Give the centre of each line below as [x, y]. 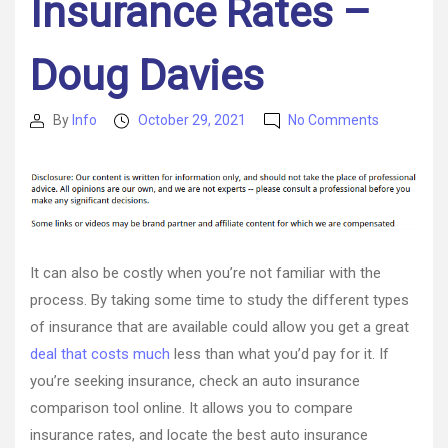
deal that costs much [100, 353]
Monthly [404, 308]
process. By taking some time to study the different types [219, 299]
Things [400, 161]
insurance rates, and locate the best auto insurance [199, 434]
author [50, 142]
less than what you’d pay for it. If [279, 353]
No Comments [334, 120]
